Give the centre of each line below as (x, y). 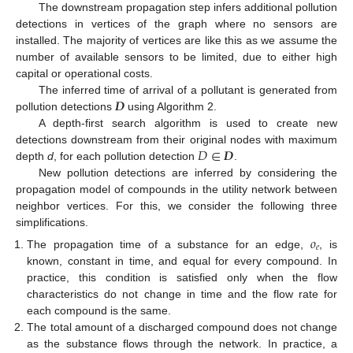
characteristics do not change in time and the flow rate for (182, 294)
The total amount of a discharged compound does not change (182, 327)
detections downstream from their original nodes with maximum (176, 139)
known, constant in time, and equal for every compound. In (182, 260)
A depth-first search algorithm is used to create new (188, 123)
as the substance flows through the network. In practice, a (182, 343)
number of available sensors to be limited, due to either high (176, 56)
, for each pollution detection (126, 156)
